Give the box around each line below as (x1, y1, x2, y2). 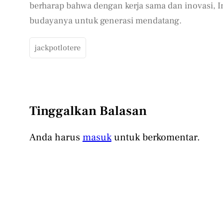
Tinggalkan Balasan (29, 103, 147, 120)
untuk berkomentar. (111, 131, 200, 144)
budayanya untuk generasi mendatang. (29, 15, 182, 27)
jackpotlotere (34, 43, 81, 53)
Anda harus (29, 131, 83, 144)
